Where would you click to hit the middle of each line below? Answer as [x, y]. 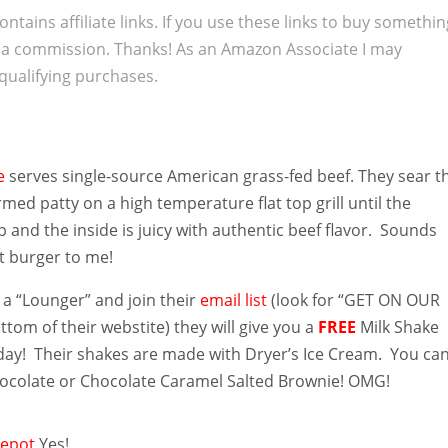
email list [236, 300]
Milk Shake [398, 327]
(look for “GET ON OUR [356, 300]
